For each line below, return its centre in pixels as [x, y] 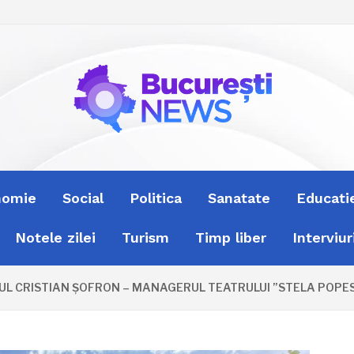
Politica [155, 198]
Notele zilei [56, 238]
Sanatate [239, 198]
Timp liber [231, 238]
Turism [146, 238]
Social [83, 198]
